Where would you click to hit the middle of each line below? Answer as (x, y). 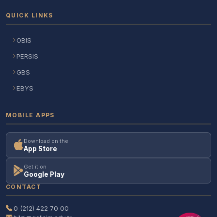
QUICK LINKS (30, 15)
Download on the (46, 141)
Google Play (44, 174)
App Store (40, 148)
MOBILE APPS (30, 115)
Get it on (35, 166)
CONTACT (24, 186)
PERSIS (27, 56)
